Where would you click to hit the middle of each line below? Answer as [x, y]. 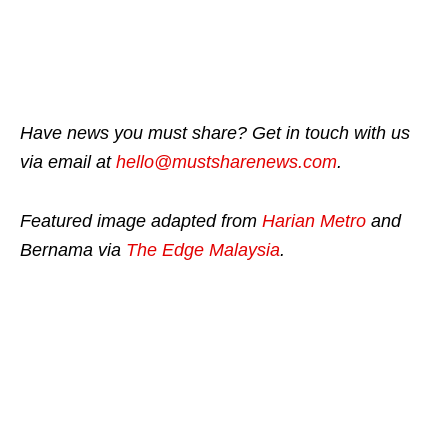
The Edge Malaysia [203, 249]
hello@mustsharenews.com [226, 161]
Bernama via [73, 249]
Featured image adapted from [141, 220]
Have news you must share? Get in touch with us [215, 132]
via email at [68, 161]
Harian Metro [314, 220]
